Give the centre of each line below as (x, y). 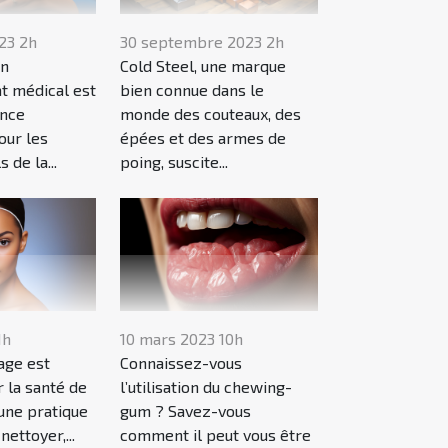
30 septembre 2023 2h (202, 42)
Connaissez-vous (181, 363)
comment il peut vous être (216, 435)
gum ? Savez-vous (186, 411)
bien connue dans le (192, 90)
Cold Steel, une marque (203, 66)
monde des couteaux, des (211, 114)
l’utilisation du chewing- (206, 387)
